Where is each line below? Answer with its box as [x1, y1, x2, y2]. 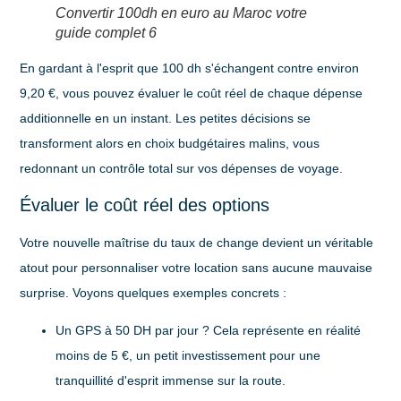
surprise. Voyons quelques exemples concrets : [20, 285, 287, 300]
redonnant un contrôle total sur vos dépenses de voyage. [20, 161, 344, 176]
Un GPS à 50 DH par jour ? [55, 323, 210, 338]
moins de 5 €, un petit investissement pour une [55, 348, 321, 363]
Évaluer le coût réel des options [20, 194, 270, 215]
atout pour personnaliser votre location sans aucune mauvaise [20, 260, 373, 275]
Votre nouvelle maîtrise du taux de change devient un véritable [20, 235, 374, 250]
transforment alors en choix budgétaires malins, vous [20, 136, 320, 151]
